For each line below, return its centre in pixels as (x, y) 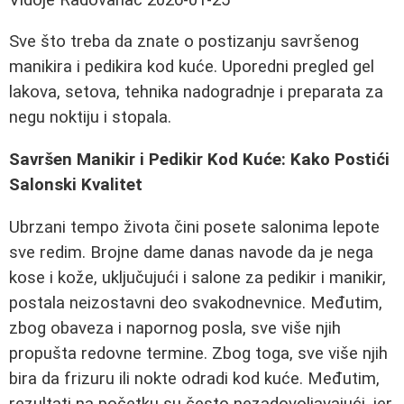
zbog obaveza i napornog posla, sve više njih (175, 328)
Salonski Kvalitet (76, 185)
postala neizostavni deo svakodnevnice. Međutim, (196, 303)
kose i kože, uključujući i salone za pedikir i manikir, (197, 277)
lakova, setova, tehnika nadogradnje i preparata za (196, 92)
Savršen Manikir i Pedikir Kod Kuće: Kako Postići (199, 160)
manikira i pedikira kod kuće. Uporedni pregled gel (192, 67)
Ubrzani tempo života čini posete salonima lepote (194, 227)
